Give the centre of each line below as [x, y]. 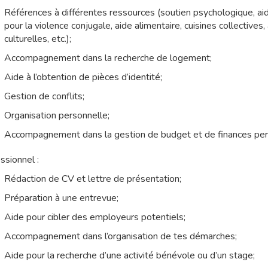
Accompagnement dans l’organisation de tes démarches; [120, 237]
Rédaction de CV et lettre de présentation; [92, 179]
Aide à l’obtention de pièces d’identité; [83, 77]
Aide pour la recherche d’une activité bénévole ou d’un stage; [129, 256]
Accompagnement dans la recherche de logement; [108, 58]
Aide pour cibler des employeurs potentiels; [95, 217]
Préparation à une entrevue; [61, 198]
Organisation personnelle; [57, 116]
